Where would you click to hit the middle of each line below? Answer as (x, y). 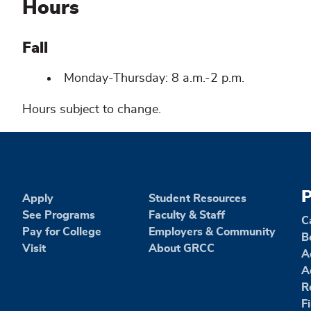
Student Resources (198, 198)
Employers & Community (212, 232)
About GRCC (182, 248)
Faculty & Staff (187, 215)
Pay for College (62, 232)
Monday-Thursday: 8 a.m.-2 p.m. (154, 78)
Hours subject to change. (92, 109)
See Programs (59, 215)
